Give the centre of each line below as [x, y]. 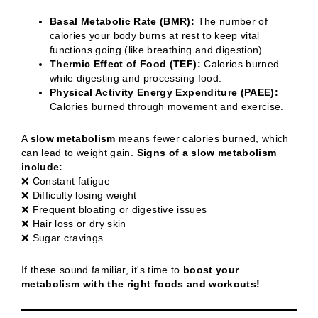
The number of [231, 21]
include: [42, 167]
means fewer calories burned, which [202, 138]
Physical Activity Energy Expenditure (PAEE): [164, 92]
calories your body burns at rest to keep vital [155, 35]
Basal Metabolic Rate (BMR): [122, 21]
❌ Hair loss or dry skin [74, 224]
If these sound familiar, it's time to [102, 270]
